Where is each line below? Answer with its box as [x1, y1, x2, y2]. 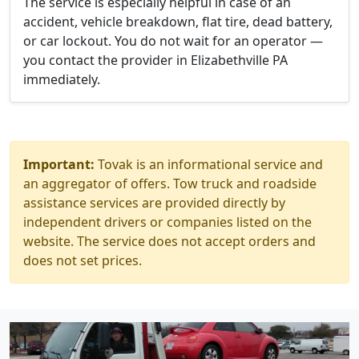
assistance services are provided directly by [23, 194, 285, 212]
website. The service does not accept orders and [23, 232, 316, 250]
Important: [23, 155, 95, 173]
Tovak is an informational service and [95, 155, 323, 173]
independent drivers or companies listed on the [23, 213, 312, 231]
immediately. [23, 71, 100, 88]
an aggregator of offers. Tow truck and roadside [23, 175, 317, 192]
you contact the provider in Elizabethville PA [23, 51, 288, 69]
